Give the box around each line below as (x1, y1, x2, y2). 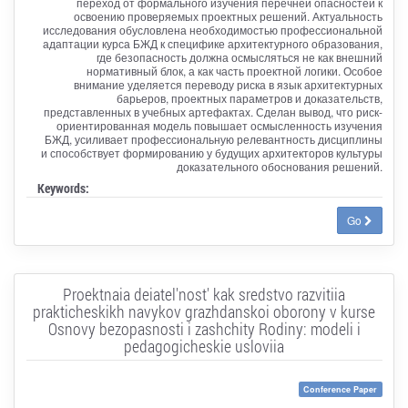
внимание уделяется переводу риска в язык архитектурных (73, 76, 382, 92)
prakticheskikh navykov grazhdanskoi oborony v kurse (33, 300, 375, 322)
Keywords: (36, 178, 89, 197)
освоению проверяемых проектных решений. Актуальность (73, 7, 382, 24)
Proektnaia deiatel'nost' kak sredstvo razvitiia (63, 282, 345, 305)
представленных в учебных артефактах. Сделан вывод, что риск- (43, 103, 382, 119)
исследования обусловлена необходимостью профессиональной (42, 21, 382, 37)
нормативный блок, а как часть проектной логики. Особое (86, 62, 382, 78)
